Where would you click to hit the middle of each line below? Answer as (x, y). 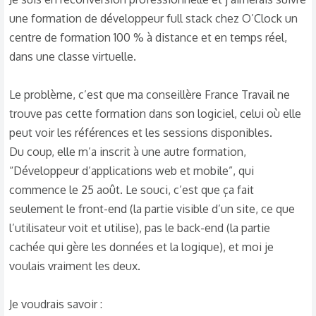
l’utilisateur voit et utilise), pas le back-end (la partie (140, 228)
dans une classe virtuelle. (73, 56)
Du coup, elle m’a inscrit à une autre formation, (128, 152)
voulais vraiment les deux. (75, 266)
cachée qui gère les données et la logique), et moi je (141, 247)
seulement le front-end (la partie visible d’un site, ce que (152, 209)
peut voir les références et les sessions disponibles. (141, 133)
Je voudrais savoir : (56, 304)
